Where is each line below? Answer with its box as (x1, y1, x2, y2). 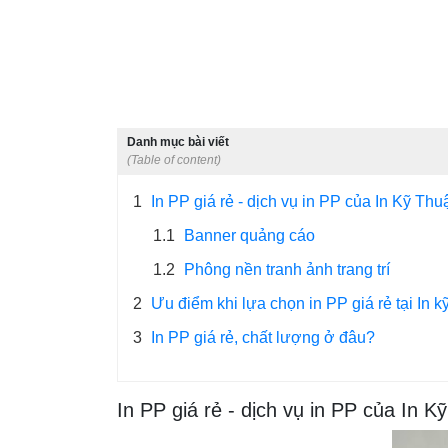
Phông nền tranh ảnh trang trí (180, 260, 390, 278)
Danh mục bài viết (127, 134, 229, 149)
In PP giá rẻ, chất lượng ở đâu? (147, 328, 375, 346)
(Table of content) (127, 152, 221, 167)
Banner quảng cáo (180, 226, 315, 244)
